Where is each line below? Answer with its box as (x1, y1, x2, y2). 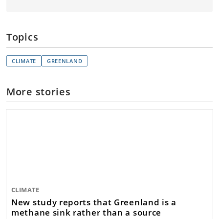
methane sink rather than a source (11, 206, 162, 218)
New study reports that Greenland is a (11, 196, 176, 208)
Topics (6, 30, 39, 44)
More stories (6, 85, 71, 99)
